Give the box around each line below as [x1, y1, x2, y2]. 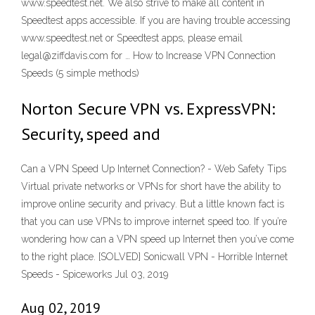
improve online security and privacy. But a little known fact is [21, 198, 284, 210]
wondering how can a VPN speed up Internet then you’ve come [21, 233, 294, 245]
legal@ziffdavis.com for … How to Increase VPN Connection [21, 50, 276, 61]
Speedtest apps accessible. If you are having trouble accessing [21, 15, 290, 26]
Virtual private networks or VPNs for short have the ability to [21, 181, 281, 193]
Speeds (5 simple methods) [21, 67, 139, 79]
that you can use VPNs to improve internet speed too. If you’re [21, 216, 287, 228]
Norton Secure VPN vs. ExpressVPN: [21, 98, 275, 120]
